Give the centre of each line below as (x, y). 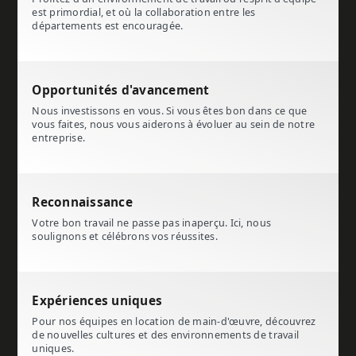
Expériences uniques (97, 302)
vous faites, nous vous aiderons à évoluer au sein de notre (174, 125)
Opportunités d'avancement (121, 91)
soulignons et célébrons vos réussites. (125, 237)
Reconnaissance (82, 203)
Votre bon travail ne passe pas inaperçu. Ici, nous (152, 223)
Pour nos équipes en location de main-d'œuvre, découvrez (174, 322)
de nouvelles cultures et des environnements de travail (166, 335)
